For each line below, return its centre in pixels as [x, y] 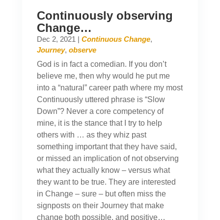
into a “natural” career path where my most [110, 88]
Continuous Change [116, 39]
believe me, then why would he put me [103, 76]
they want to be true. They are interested [106, 182]
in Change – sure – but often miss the [101, 194]
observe [82, 50]
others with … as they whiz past [91, 135]
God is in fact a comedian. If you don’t [101, 64]
